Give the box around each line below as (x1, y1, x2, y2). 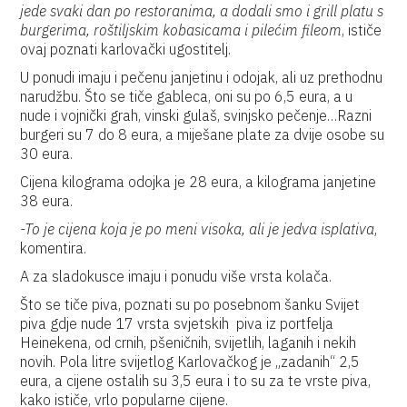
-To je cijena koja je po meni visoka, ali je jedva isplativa (20, 220, 375, 238)
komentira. (20, 239, 87, 257)
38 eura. (20, 192, 74, 210)
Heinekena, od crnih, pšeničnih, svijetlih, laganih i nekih (20, 333, 357, 352)
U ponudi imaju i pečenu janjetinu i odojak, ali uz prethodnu (20, 68, 383, 86)
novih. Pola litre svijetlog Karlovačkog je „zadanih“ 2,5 (20, 352, 361, 371)
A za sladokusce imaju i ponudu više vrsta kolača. (20, 267, 333, 285)
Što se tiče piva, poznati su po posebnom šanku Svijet (20, 295, 361, 313)
